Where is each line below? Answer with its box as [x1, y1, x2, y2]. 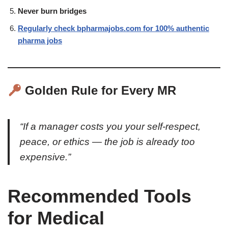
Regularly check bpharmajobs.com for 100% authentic [18, 24, 209, 33]
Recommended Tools [8, 186, 191, 207]
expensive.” [20, 152, 71, 163]
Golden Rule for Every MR [21, 83, 177, 98]
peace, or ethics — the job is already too [20, 136, 195, 148]
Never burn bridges [18, 7, 87, 16]
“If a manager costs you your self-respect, [20, 121, 201, 132]
